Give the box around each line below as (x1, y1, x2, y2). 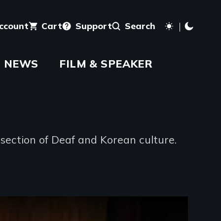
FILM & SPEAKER (59, 56, 153, 70)
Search (124, 20, 155, 32)
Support (75, 20, 112, 32)
